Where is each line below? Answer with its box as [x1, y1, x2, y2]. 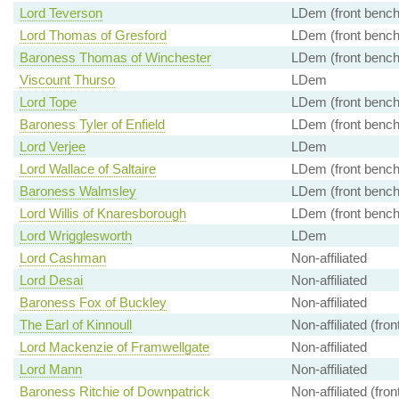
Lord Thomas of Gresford [19, 28, 167, 44]
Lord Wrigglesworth [19, 228, 132, 244]
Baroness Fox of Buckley [19, 295, 167, 311]
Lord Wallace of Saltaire [19, 161, 156, 177]
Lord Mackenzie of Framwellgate [19, 339, 209, 355]
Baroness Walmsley [19, 183, 136, 199]
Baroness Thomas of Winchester [19, 50, 211, 66]
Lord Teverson [19, 5, 102, 21]
